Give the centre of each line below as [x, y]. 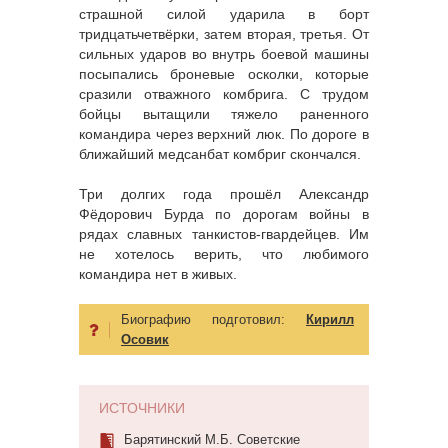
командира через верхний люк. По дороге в [224, 133]
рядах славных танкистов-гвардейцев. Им [224, 233]
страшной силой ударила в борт [224, 13]
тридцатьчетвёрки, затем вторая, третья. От [224, 33]
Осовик [145, 339]
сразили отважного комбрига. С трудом [224, 93]
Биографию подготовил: [213, 319]
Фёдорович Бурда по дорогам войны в [224, 213]
